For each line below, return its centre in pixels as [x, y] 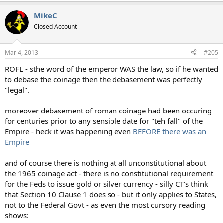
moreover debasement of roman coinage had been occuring [108, 110]
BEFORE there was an [169, 131]
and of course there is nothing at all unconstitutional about [106, 163]
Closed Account [55, 27]
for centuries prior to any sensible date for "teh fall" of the [104, 121]
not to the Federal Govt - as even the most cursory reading [105, 204]
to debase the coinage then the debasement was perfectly [104, 79]
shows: [17, 215]
